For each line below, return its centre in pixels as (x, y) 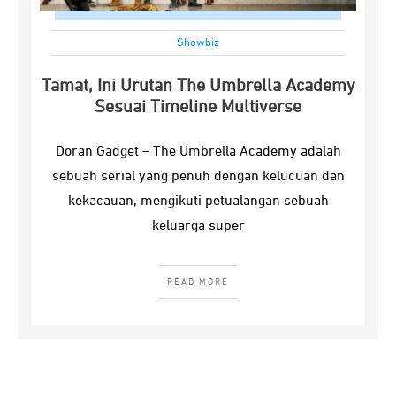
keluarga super (198, 226)
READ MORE (198, 282)
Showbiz (198, 43)
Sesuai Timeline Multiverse (198, 107)
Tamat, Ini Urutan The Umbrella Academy (198, 86)
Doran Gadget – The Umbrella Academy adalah (198, 152)
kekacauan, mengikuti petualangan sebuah (198, 202)
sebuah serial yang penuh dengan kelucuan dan (198, 177)
